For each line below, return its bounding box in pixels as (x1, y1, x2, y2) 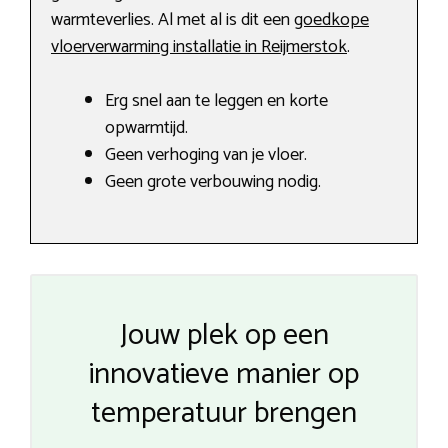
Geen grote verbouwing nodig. (105, 167, 321, 198)
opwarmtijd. (105, 113, 188, 144)
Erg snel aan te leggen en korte (105, 86, 328, 117)
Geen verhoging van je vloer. (105, 140, 307, 171)
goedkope (294, 5, 369, 36)
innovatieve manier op (89, 350, 359, 400)
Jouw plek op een (119, 311, 329, 361)
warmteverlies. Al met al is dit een (51, 5, 294, 36)
